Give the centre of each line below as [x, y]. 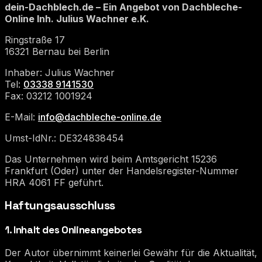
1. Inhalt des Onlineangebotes [73, 230]
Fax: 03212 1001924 [49, 96]
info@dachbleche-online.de [100, 117]
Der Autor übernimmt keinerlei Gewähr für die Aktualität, [131, 252]
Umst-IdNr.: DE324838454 [64, 138]
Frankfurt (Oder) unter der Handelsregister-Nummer [122, 170]
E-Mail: [21, 117]
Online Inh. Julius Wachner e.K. [77, 18]
